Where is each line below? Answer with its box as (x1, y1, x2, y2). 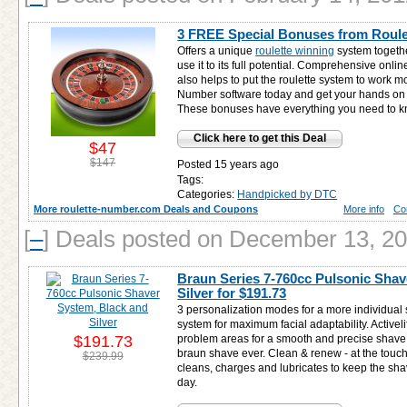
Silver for (177, 285, 240, 301)
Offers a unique (177, 45, 256, 57)
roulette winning (255, 45, 335, 57)
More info (343, 203, 384, 214)
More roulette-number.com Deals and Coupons (34, 203, 258, 214)
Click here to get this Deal (194, 132, 327, 144)
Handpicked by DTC (237, 188, 338, 201)
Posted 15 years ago (177, 158, 280, 171)
